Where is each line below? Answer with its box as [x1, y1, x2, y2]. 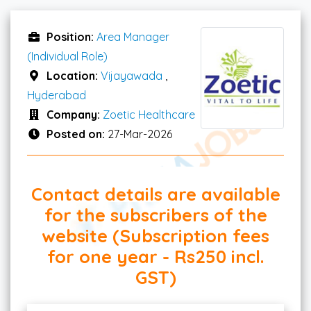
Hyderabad [27, 87, 86, 102]
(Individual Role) [27, 49, 108, 63]
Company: [47, 107, 103, 121]
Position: [47, 29, 96, 44]
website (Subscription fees [42, 224, 269, 246]
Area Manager [96, 29, 169, 44]
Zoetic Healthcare [103, 107, 195, 121]
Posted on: [47, 126, 108, 141]
